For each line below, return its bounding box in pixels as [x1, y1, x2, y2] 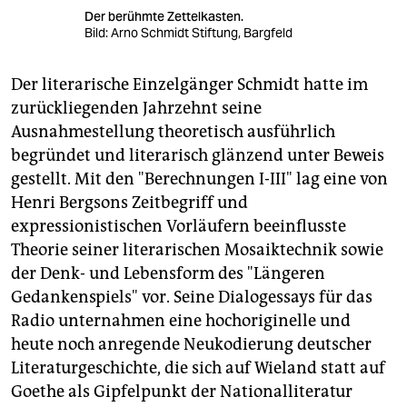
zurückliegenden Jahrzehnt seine [11, 98, 262, 119]
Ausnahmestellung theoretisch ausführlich [11, 122, 335, 143]
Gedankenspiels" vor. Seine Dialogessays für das [11, 287, 372, 308]
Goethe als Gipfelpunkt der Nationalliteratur [11, 382, 352, 402]
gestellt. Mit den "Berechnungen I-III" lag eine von [11, 169, 388, 190]
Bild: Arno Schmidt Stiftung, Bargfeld [84, 25, 293, 42]
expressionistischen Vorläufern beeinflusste [11, 216, 346, 237]
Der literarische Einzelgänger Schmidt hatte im [11, 74, 368, 95]
